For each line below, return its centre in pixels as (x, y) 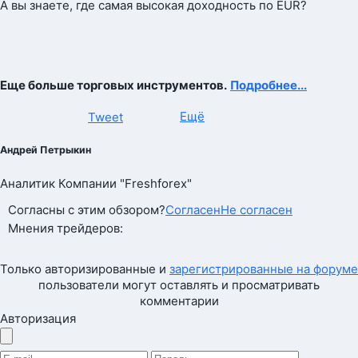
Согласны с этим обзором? (87, 209)
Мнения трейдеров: (66, 228)
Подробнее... (268, 85)
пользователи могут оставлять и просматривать (179, 284)
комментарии (179, 300)
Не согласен (257, 209)
